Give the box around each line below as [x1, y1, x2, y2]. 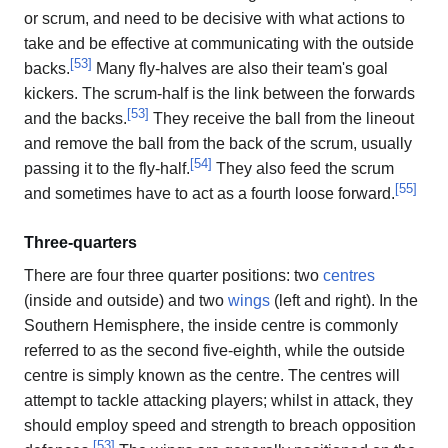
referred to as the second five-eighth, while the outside [24, 342, 405, 360]
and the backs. [24, 110, 127, 128]
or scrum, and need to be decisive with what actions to [24, 10, 405, 28]
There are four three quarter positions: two [24, 267, 323, 285]
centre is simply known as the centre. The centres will [24, 367, 400, 385]
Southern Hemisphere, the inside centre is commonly [24, 317, 398, 335]
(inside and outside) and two [24, 292, 228, 310]
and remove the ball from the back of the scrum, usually [24, 135, 412, 153]
